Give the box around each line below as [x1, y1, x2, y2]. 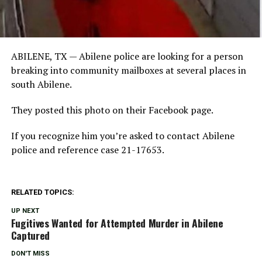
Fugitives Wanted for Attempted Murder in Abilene [11, 215, 223, 230]
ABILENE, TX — [11, 49, 79, 63]
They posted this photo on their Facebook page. [11, 103, 213, 116]
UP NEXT [11, 206, 39, 215]
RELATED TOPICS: [11, 187, 74, 196]
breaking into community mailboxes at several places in [11, 63, 246, 77]
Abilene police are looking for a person [78, 49, 243, 63]
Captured [11, 227, 50, 243]
